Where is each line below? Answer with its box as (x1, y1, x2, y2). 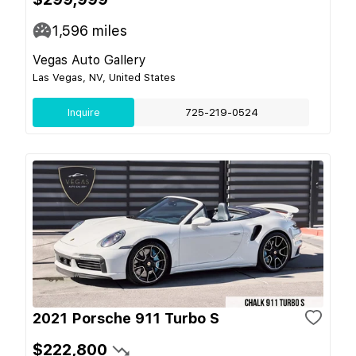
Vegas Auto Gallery (33, 52, 146, 68)
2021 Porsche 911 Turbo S (33, 309, 219, 327)
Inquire (67, 106, 100, 118)
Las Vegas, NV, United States (33, 71, 176, 83)
